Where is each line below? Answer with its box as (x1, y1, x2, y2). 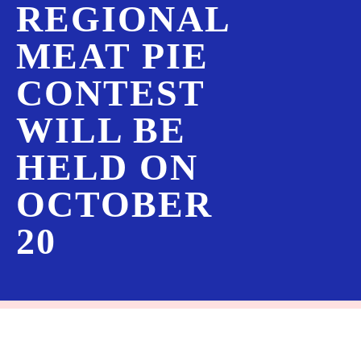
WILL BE (16, 110, 186, 151)
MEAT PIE (16, 35, 209, 77)
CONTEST (16, 73, 205, 114)
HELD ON (16, 147, 198, 189)
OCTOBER (16, 184, 213, 226)
